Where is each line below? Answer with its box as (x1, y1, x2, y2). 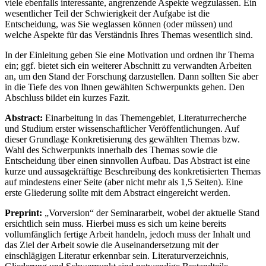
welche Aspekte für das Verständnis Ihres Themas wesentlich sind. (5, 30, 253, 40)
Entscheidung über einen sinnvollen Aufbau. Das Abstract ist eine (5, 156, 250, 166)
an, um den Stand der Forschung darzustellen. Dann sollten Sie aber (5, 71, 258, 82)
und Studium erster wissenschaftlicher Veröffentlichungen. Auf (5, 123, 239, 134)
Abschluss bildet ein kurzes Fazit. (5, 93, 130, 103)
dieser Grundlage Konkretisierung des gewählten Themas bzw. (5, 134, 240, 145)
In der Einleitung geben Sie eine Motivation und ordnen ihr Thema (5, 50, 254, 61)
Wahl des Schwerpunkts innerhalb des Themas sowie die (5, 145, 217, 156)
